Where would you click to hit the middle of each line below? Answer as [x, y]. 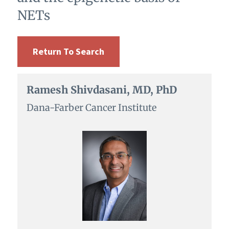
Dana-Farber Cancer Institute [91, 107]
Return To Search [68, 51]
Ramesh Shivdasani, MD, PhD [101, 89]
